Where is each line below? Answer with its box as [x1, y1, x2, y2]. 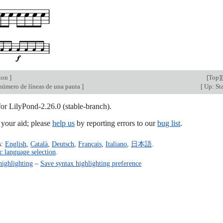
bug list [157, 119, 180, 128]
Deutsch [51, 139, 74, 148]
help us [52, 119, 75, 128]
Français [78, 139, 102, 148]
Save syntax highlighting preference [40, 159, 141, 167]
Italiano [105, 139, 127, 148]
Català [30, 139, 48, 148]
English [4, 139, 26, 148]
